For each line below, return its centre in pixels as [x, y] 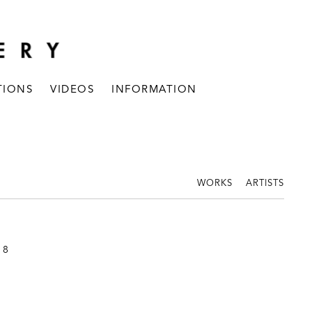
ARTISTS [265, 184]
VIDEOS [72, 90]
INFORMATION [154, 90]
